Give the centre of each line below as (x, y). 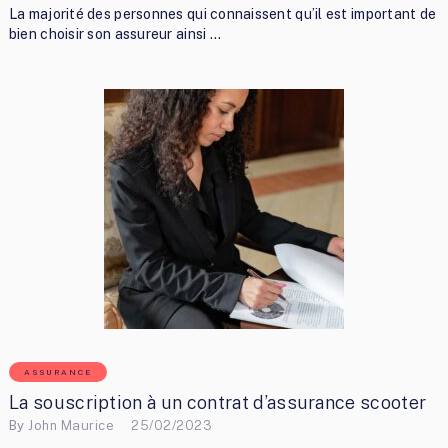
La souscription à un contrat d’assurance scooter (217, 403)
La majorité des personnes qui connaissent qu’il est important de (222, 14)
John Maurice (71, 425)
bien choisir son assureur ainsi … (114, 34)
